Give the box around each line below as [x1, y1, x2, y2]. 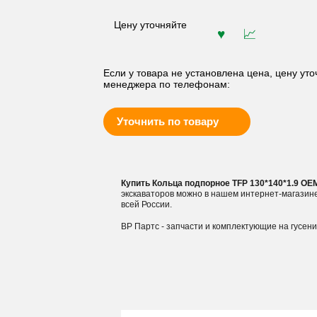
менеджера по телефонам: [103, 79, 230, 90]
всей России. [120, 200, 172, 209]
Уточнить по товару [116, 115, 219, 127]
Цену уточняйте [113, 16, 187, 31]
